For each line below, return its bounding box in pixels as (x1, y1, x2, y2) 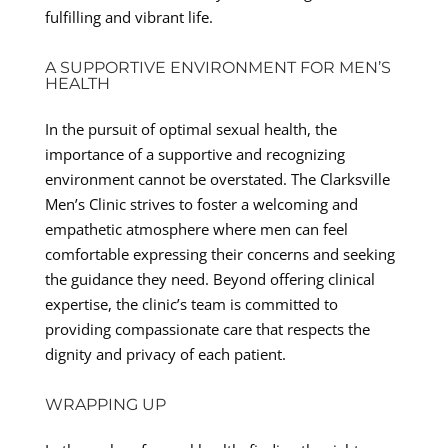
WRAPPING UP (44, 394, 166, 414)
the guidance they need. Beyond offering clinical (44, 268, 375, 289)
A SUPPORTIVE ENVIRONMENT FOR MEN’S (44, 57, 391, 77)
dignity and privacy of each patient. (44, 343, 286, 364)
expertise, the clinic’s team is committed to (44, 293, 338, 314)
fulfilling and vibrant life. (44, 6, 213, 27)
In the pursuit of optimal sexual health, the (44, 118, 337, 139)
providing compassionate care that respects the (44, 318, 370, 339)
